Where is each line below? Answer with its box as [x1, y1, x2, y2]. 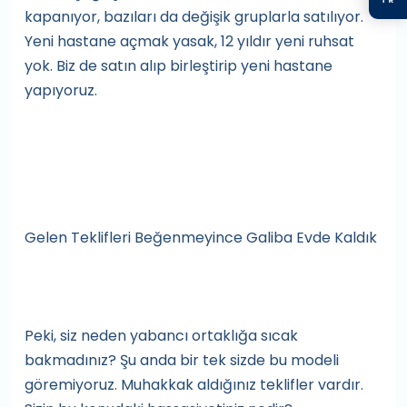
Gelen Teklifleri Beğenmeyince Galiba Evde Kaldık [25, 227, 377, 248]
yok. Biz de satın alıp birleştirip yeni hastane [25, 55, 333, 76]
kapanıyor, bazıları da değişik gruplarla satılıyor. [25, 6, 363, 27]
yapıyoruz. [25, 80, 97, 101]
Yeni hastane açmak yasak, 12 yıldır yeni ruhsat [25, 31, 354, 52]
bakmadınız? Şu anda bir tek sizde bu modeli [25, 350, 339, 371]
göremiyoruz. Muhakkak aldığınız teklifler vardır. [25, 374, 363, 395]
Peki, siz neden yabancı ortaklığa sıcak [25, 325, 298, 346]
